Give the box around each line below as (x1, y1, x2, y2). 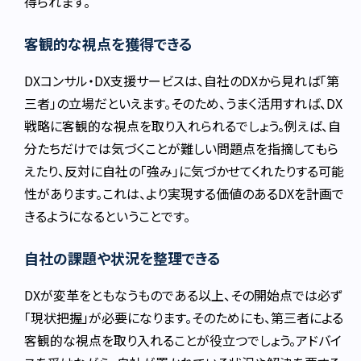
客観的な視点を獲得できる (24, 33, 193, 55)
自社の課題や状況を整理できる (24, 247, 222, 269)
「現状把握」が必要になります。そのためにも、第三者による (24, 308, 344, 328)
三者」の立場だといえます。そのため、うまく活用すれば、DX (24, 93, 343, 114)
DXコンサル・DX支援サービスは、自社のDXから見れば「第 (24, 71, 340, 91)
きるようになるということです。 (24, 206, 191, 226)
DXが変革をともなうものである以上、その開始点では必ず (24, 285, 343, 305)
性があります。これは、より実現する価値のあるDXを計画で (24, 184, 345, 204)
